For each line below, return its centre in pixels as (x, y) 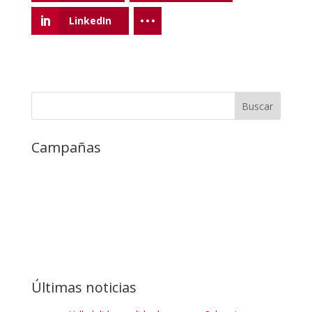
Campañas (66, 147)
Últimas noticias (84, 287)
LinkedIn (90, 20)
